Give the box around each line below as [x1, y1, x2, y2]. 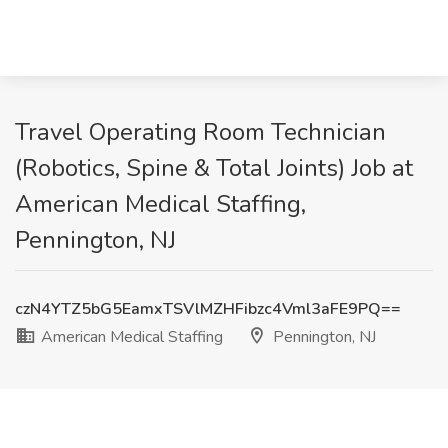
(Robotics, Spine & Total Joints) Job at [15, 152, 413, 184]
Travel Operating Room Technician [15, 116, 386, 148]
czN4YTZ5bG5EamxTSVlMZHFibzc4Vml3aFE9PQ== [15, 298, 401, 320]
